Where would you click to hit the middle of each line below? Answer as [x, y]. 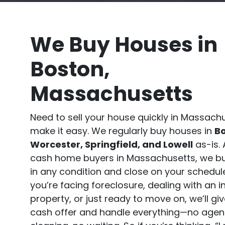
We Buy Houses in [124, 44]
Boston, [70, 69]
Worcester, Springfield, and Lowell [111, 144]
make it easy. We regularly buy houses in [122, 131]
